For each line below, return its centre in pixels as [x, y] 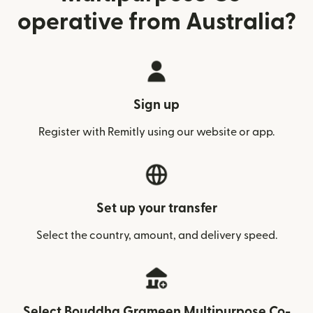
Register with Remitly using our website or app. [156, 132]
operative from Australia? [156, 22]
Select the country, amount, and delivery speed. [156, 235]
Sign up [156, 105]
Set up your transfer [156, 209]
